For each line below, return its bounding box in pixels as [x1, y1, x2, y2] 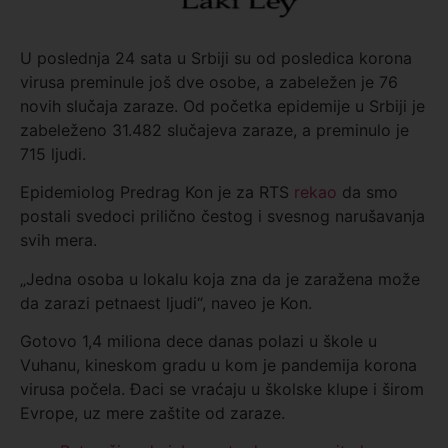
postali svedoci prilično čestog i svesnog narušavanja [20, 206, 425, 227]
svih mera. [20, 230, 97, 251]
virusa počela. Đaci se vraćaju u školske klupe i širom [20, 379, 424, 400]
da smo [337, 182, 398, 203]
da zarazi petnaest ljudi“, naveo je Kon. [20, 292, 312, 313]
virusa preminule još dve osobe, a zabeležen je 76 [20, 71, 398, 92]
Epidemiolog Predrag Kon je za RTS [20, 182, 294, 203]
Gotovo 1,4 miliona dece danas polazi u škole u [20, 331, 377, 352]
